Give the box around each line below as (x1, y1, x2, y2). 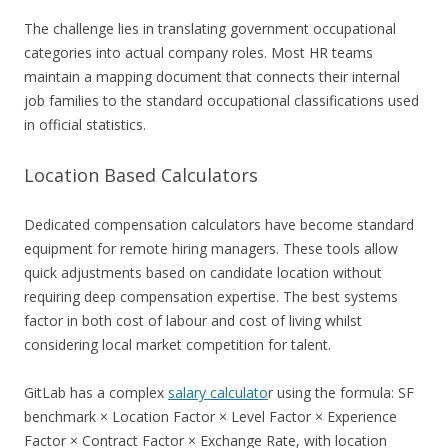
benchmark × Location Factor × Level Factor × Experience (24, 407, 397, 427)
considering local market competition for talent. (24, 335, 331, 355)
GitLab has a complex (24, 383, 168, 403)
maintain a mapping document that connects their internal (24, 67, 400, 87)
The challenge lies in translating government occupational (24, 19, 396, 39)
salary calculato (168, 383, 268, 403)
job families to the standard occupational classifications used (24, 91, 419, 111)
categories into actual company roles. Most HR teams (24, 43, 373, 63)
